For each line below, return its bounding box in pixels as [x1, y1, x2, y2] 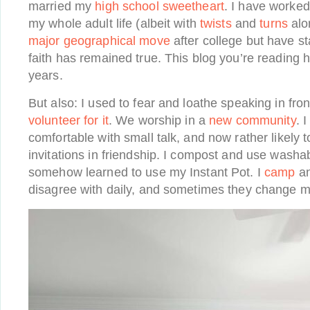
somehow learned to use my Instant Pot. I [28, 165, 264, 179]
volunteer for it [28, 113, 109, 127]
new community [209, 113, 296, 127]
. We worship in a [108, 113, 210, 127]
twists [199, 17, 232, 30]
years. [28, 69, 63, 82]
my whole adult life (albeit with [28, 17, 200, 30]
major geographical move [28, 34, 170, 48]
